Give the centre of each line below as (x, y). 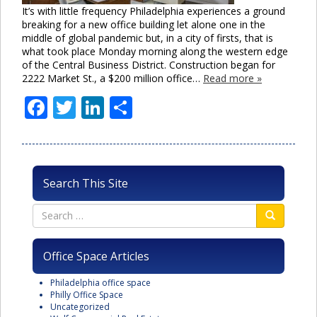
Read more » (232, 78)
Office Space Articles (96, 256)
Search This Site (86, 183)
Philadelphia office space (100, 282)
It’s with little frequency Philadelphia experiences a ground (154, 11)
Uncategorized (80, 306)
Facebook (97, 107)
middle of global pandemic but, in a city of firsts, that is (148, 38)
